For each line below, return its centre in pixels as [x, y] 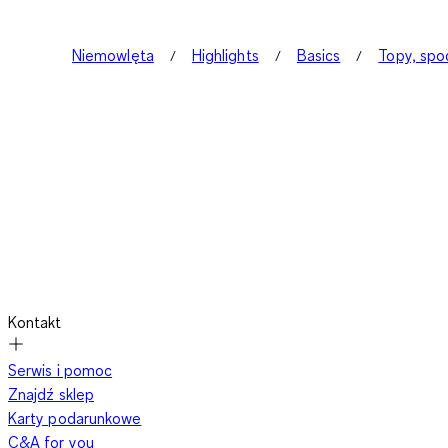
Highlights [225, 55]
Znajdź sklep [51, 394]
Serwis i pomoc [60, 370]
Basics [318, 55]
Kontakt [35, 322]
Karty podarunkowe [75, 418]
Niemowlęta [113, 55]
